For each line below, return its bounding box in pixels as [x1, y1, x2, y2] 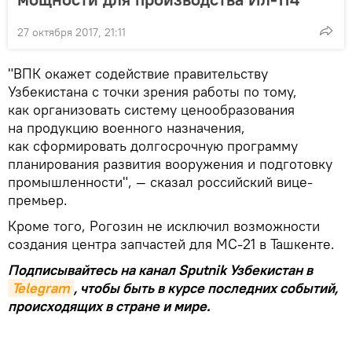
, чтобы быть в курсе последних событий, [74, 278, 338, 297]
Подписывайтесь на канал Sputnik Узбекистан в [8, 260, 313, 279]
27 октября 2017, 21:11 [17, 24, 126, 39]
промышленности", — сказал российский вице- [8, 172, 313, 191]
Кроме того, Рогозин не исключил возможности [8, 216, 320, 235]
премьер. [8, 190, 68, 209]
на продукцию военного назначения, [8, 118, 245, 137]
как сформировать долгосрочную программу [8, 136, 298, 155]
